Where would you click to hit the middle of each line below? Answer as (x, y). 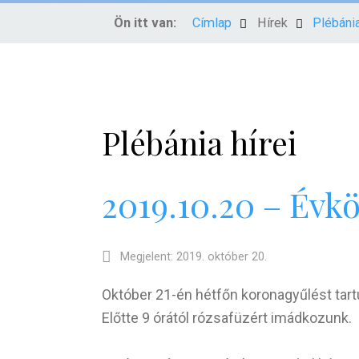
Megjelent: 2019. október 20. (194, 256)
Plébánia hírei (199, 143)
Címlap (212, 23)
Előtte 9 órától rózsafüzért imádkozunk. (227, 317)
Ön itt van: (145, 23)
